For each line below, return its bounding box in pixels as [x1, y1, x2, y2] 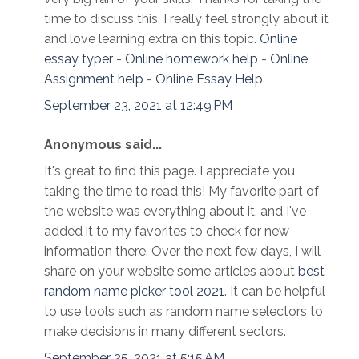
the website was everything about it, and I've [44, 204, 306, 220]
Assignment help [44, 71, 143, 87]
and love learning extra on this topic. [44, 31, 260, 47]
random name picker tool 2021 [44, 284, 224, 300]
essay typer [44, 51, 113, 67]
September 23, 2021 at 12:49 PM [44, 98, 232, 114]
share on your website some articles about [44, 264, 298, 280]
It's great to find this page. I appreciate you [44, 163, 295, 179]
